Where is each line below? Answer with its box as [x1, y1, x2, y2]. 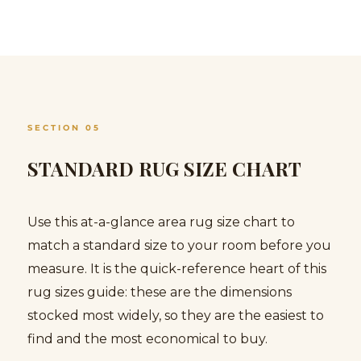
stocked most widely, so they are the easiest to [27, 307, 324, 323]
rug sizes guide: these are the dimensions [27, 284, 292, 300]
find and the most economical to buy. [27, 330, 268, 346]
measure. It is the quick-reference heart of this [27, 260, 326, 276]
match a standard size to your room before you [27, 237, 331, 253]
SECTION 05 [27, 122, 101, 133]
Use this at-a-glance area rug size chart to [27, 214, 295, 230]
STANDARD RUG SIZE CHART [27, 155, 301, 181]
